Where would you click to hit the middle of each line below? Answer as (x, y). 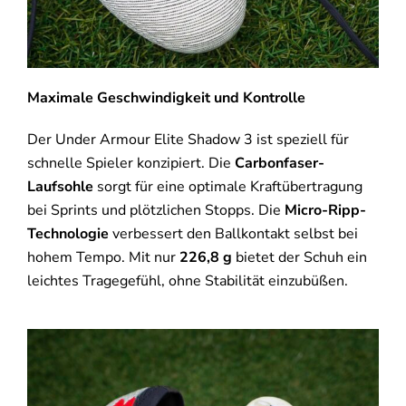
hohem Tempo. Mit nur (103, 258)
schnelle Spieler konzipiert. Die (130, 164)
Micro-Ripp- (325, 211)
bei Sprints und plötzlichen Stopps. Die (155, 211)
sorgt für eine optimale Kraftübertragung (227, 187)
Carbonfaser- (279, 164)
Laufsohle (60, 187)
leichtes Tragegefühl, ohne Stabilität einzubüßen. (187, 281)
